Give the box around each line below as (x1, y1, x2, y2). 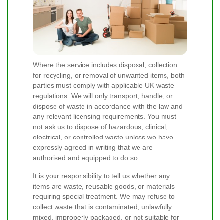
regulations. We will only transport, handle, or (33, 91, 173, 100)
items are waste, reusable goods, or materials (33, 182, 175, 190)
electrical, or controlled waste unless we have (33, 133, 173, 141)
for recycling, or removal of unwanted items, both (33, 71, 185, 79)
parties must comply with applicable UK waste (33, 81, 174, 89)
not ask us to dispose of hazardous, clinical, (33, 122, 168, 131)
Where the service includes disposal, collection (33, 60, 177, 69)
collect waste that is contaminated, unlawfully (33, 202, 172, 211)
